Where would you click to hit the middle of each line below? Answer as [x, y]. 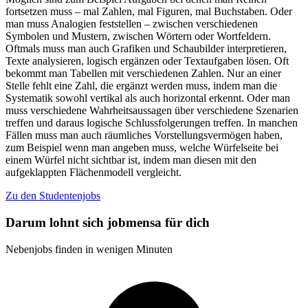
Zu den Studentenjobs [53, 196]
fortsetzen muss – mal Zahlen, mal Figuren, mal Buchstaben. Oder [149, 12]
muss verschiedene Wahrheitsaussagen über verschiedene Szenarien [152, 111]
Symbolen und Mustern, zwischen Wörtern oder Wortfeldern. [138, 36]
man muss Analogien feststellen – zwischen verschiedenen [132, 24]
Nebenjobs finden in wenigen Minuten [89, 249]
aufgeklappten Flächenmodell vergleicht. [93, 173]
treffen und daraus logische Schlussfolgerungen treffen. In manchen [152, 123]
